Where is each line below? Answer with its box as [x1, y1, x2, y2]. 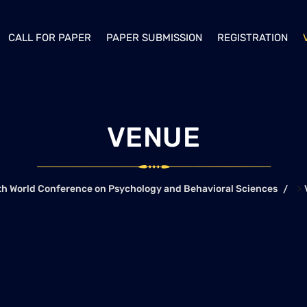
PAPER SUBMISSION [106, 32, 202, 44]
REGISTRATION [217, 32, 288, 44]
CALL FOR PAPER [8, 32, 91, 44]
